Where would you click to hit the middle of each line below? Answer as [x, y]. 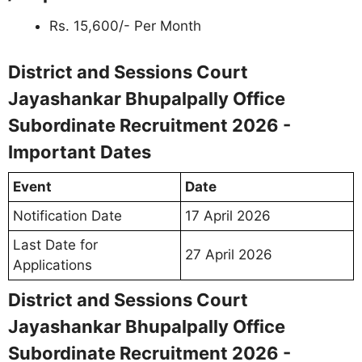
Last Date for [55, 245]
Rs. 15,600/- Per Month [125, 25]
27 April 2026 [229, 255]
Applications [53, 265]
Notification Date [67, 216]
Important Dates [80, 152]
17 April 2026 [228, 216]
